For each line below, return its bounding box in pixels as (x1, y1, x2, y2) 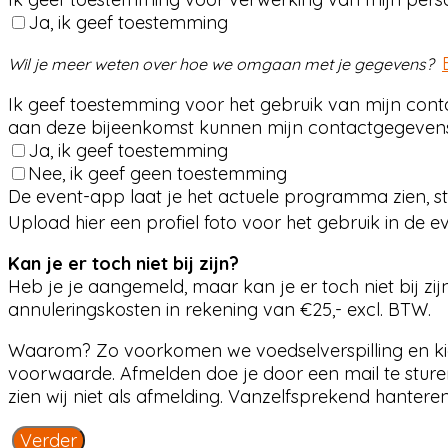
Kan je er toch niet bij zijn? (8, 252, 239, 275)
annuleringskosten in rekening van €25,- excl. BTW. (8, 298, 431, 321)
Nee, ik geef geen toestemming (28, 162, 287, 185)
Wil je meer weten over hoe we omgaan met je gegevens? (8, 54, 442, 74)
